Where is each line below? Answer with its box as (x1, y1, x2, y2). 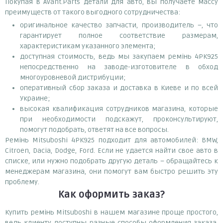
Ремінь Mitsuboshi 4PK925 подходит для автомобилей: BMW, (5, 136, 218, 145)
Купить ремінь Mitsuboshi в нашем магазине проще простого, (5, 208, 218, 217)
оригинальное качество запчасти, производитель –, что (20, 21, 218, 30)
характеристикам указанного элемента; (20, 42, 156, 51)
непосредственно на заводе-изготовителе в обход (20, 63, 218, 72)
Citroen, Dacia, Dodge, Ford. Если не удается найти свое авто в (5, 146, 218, 155)
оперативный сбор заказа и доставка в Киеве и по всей (20, 84, 218, 93)
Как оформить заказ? (58, 189, 165, 201)
